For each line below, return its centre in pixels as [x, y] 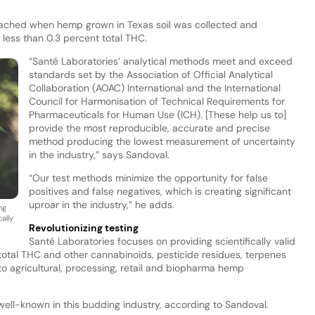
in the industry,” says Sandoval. [100, 154]
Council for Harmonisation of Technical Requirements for [156, 101]
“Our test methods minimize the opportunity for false [148, 178]
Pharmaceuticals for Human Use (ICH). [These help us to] [157, 114]
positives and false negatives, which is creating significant [160, 191]
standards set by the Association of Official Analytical [150, 74]
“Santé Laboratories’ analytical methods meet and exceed [160, 61]
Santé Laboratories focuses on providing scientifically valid [162, 241]
